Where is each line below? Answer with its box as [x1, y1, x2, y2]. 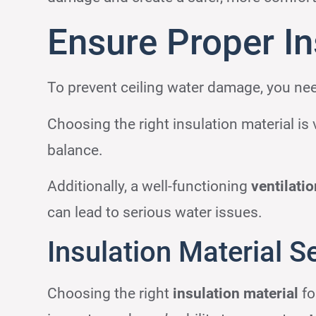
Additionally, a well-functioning [47, 178, 252, 195]
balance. [47, 141, 104, 159]
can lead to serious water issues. [47, 204, 263, 221]
